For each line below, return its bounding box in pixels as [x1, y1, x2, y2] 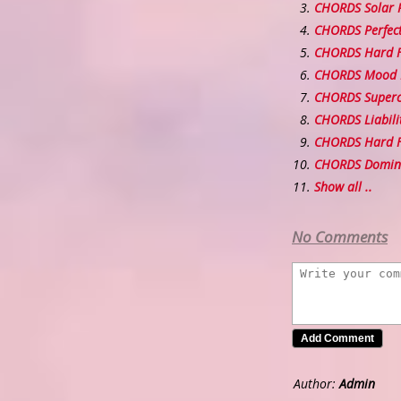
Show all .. [314, 178, 372, 196]
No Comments [292, 226, 388, 248]
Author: [294, 375, 339, 393]
